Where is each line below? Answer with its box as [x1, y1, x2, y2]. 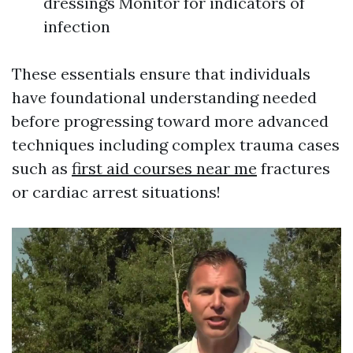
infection [43, 17, 110, 37]
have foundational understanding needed [12, 87, 317, 108]
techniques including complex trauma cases [12, 135, 340, 155]
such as [12, 158, 72, 179]
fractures [257, 158, 330, 179]
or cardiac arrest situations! [12, 182, 221, 203]
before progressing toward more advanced [12, 111, 329, 132]
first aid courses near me [72, 158, 257, 179]
